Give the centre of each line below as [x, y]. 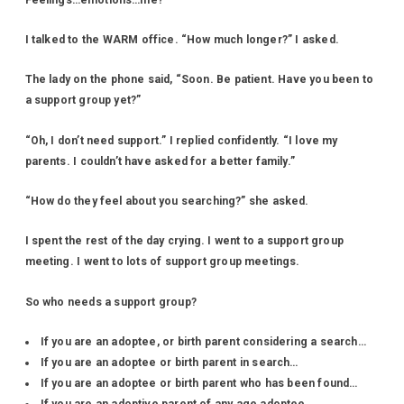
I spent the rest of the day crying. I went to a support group [184, 241]
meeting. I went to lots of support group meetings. [162, 262]
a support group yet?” [83, 101]
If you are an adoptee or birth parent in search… [169, 363]
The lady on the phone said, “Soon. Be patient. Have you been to [199, 80]
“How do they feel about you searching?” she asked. [167, 202]
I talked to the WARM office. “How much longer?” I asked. [182, 39]
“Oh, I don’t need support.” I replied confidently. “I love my [181, 140]
